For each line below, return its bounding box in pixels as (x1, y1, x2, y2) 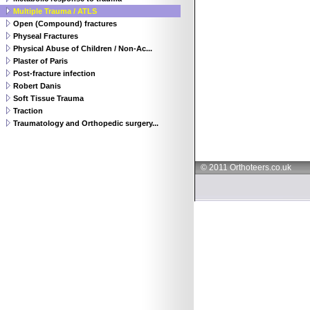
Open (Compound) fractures (13, 19, 117, 28)
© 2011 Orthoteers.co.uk (201, 163, 291, 172)
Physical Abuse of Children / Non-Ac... (13, 44, 152, 53)
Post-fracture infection (13, 69, 95, 77)
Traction (13, 107, 43, 115)
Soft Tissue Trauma (13, 94, 84, 102)
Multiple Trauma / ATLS (13, 7, 97, 15)
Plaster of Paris (13, 57, 68, 65)
